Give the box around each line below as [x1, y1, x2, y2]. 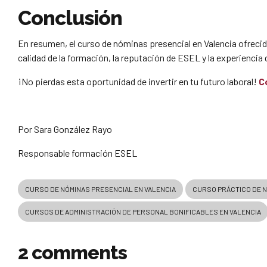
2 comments [18, 241, 128, 263]
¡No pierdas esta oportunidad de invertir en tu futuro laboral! [18, 75, 259, 87]
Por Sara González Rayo [18, 123, 112, 135]
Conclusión [18, 6, 122, 30]
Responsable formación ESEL [18, 147, 137, 159]
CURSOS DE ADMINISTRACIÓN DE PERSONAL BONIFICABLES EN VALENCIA [25, 207, 261, 216]
